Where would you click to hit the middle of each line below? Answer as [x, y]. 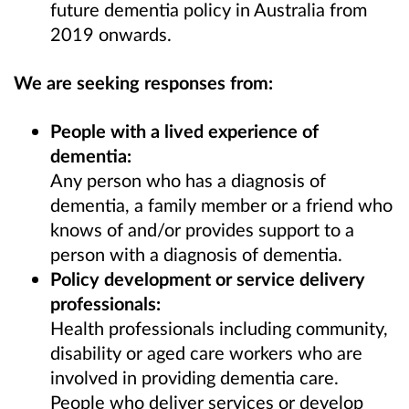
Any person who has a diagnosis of [188, 179]
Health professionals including [173, 327]
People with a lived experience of [184, 130]
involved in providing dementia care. [194, 377]
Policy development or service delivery [208, 278]
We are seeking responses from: [146, 82]
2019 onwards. [111, 33]
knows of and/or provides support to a [202, 229]
